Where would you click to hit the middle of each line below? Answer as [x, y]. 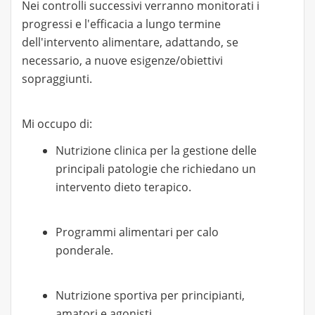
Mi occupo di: [57, 124]
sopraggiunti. [57, 79]
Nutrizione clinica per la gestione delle [156, 150]
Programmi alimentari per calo [137, 232]
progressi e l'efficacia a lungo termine [121, 24]
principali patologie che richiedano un [156, 169]
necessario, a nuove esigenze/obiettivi [122, 60]
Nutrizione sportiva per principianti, [150, 295]
